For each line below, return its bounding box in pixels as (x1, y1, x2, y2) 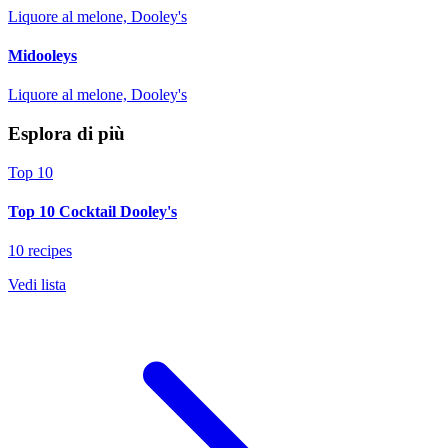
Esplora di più (8, 123, 125, 145)
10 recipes (8, 242, 72, 260)
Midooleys (8, 47, 77, 65)
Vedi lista (8, 276, 66, 294)
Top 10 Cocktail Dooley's (8, 203, 177, 221)
